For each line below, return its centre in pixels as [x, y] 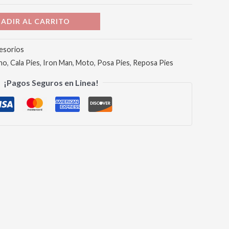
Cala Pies [25, 62]
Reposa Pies [153, 62]
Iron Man [58, 62]
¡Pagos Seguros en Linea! [51, 83]
